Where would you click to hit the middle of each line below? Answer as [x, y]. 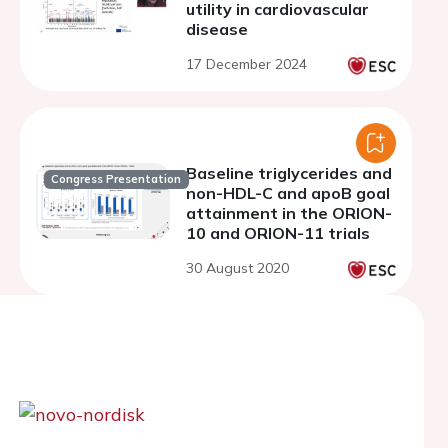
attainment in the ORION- [289, 213]
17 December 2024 [246, 64]
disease [217, 29]
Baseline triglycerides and [289, 173]
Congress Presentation [116, 179]
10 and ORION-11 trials [278, 233]
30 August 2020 [237, 268]
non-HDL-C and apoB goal [288, 193]
